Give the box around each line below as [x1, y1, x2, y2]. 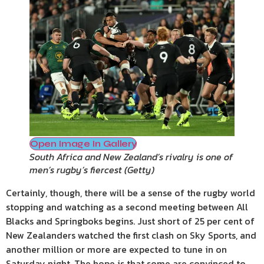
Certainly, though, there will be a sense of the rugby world [6, 185, 255, 200]
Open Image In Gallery [30, 137, 137, 149]
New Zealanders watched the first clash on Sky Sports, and [6, 227, 256, 242]
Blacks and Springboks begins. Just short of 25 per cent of [6, 213, 255, 228]
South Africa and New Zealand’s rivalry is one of [29, 149, 233, 164]
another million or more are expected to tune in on [6, 242, 227, 256]
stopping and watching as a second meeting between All [6, 199, 248, 214]
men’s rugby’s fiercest [29, 162, 122, 177]
